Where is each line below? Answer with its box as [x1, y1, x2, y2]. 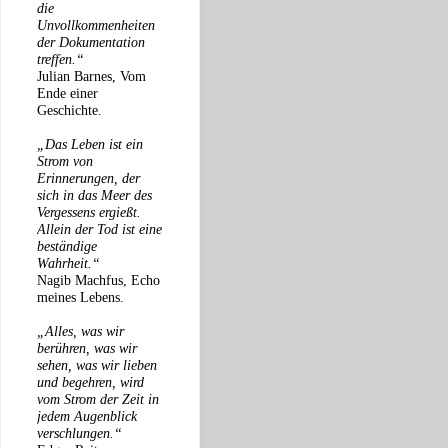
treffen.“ [37, 51, 84, 68]
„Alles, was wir [37, 323, 124, 340]
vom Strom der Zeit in [37, 391, 159, 408]
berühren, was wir [37, 340, 137, 357]
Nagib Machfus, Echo [37, 272, 160, 289]
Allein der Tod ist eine [37, 221, 162, 238]
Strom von [37, 153, 93, 170]
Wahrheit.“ [37, 255, 100, 272]
